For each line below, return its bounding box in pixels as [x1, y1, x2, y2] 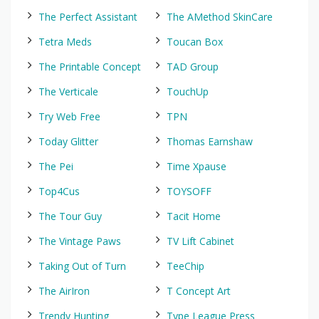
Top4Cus [38, 184, 80, 198]
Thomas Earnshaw [167, 135, 253, 148]
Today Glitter [38, 135, 98, 148]
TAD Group [167, 60, 219, 73]
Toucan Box [167, 35, 223, 48]
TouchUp [167, 85, 209, 98]
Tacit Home [167, 209, 221, 223]
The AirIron [38, 284, 90, 298]
